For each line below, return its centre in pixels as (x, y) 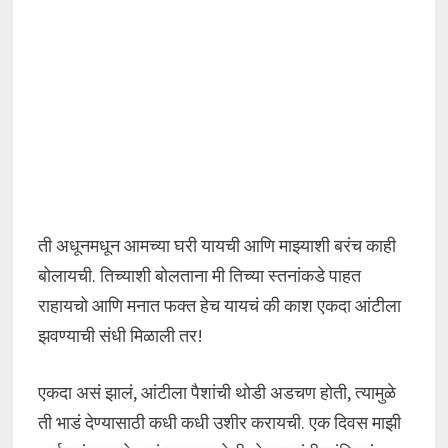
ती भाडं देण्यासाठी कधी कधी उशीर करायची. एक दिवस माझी (219, 422)
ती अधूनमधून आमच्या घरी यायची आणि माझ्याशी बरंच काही (216, 245)
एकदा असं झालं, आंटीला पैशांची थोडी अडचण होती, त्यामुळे (216, 392)
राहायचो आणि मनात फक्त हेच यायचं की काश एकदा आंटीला (219, 305)
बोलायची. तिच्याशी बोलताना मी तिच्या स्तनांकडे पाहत (199, 275)
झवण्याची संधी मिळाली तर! (120, 335)
